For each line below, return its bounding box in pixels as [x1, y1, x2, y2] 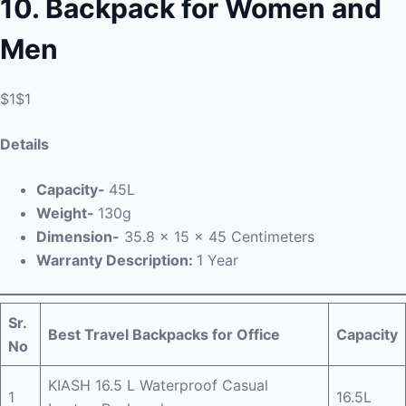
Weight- [36, 204, 98, 222]
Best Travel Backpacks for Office [48, 325, 280, 343]
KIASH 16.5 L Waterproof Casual [48, 376, 268, 394]
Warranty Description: [36, 251, 197, 269]
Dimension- [36, 227, 120, 246]
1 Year [197, 251, 238, 269]
